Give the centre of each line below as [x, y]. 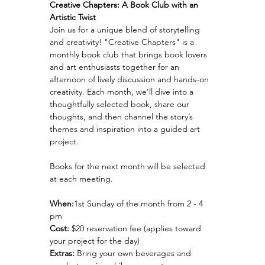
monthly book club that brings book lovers [130, 54]
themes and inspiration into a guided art [126, 129]
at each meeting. [81, 179]
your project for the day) [95, 241]
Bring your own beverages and [134, 253]
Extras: [62, 253]
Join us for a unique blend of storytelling [126, 30]
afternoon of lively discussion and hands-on [130, 79]
